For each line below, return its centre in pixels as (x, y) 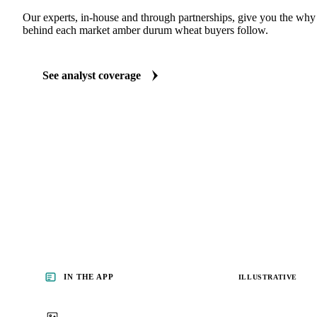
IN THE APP (89, 277)
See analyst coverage (92, 76)
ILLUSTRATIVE (267, 277)
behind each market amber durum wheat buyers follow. (145, 30)
